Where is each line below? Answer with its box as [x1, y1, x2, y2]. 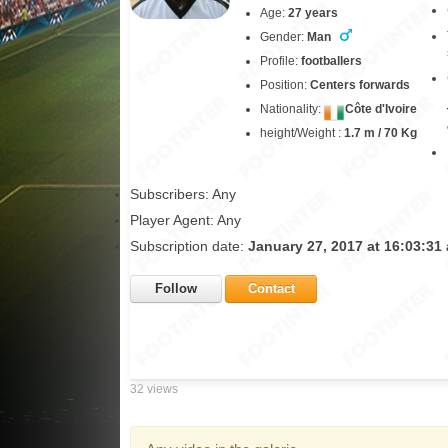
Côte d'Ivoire [345, 102, 417, 116]
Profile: [260, 54, 301, 68]
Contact [247, 281, 295, 296]
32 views [130, 382, 178, 395]
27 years [288, 6, 338, 20]
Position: [260, 78, 310, 92]
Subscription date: [130, 238, 248, 254]
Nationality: [260, 102, 324, 116]
